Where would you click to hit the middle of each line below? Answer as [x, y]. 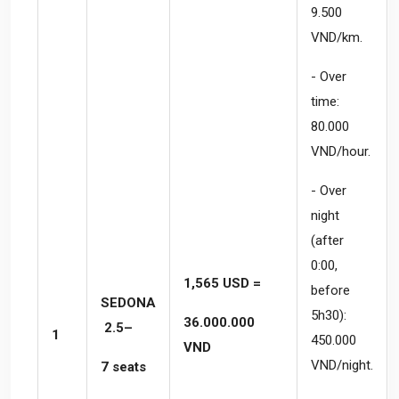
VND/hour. [341, 151]
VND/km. [337, 37]
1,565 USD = [222, 283]
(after [327, 240]
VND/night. [342, 365]
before [330, 290]
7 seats [123, 366]
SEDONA [128, 302]
